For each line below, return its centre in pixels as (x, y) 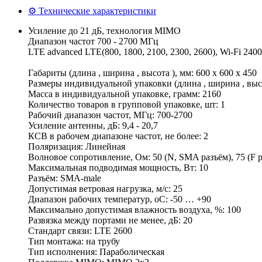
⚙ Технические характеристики (92, 11)
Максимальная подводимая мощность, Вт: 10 (118, 167)
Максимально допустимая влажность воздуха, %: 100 (135, 209)
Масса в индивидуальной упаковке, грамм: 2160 (125, 94)
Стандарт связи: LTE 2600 (80, 230)
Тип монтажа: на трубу (74, 241)
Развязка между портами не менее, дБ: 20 (110, 220)
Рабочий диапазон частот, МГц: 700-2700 (110, 115)
